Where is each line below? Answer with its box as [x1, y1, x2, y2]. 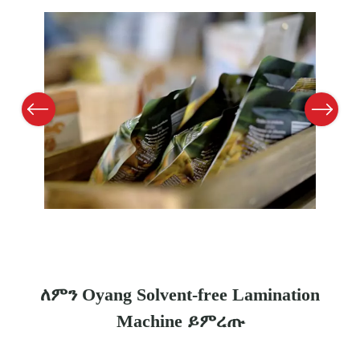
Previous [11, 102, 55, 116]
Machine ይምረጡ [116, 311, 244, 332]
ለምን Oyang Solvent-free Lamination [40, 284, 320, 305]
